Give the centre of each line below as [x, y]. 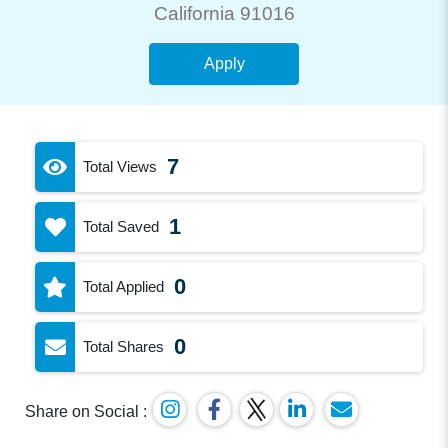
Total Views [120, 166]
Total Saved [121, 226]
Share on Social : [86, 411]
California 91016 [224, 13]
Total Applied [124, 286]
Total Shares [124, 346]
